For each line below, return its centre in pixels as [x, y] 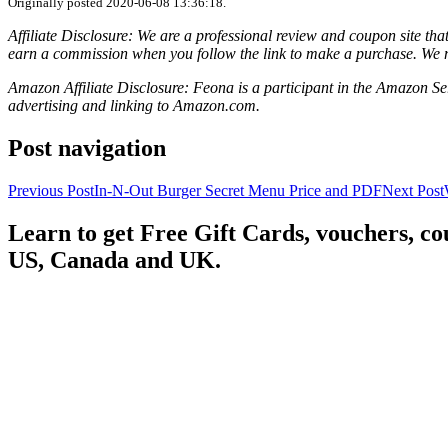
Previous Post [51, 191]
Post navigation [87, 148]
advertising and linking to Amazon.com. [134, 106]
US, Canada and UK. [114, 259]
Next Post [413, 191]
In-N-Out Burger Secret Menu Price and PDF [238, 191]
